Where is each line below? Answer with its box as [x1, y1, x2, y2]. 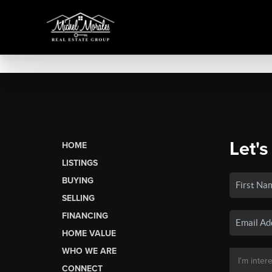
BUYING [62, 175, 93, 186]
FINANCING [62, 210, 108, 221]
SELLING [62, 192, 95, 203]
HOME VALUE [62, 228, 116, 239]
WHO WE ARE [62, 245, 117, 256]
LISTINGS [62, 157, 98, 168]
